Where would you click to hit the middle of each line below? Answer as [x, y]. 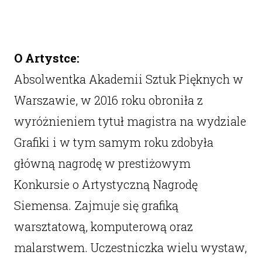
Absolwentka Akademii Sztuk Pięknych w [128, 79]
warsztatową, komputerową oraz [103, 226]
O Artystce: [46, 58]
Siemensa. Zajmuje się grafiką [96, 205]
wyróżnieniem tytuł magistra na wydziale [130, 121]
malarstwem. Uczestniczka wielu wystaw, [130, 247]
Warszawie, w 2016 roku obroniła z [108, 100]
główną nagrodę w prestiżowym [102, 163]
